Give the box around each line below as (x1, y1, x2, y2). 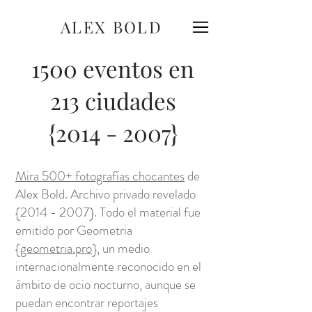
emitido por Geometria (15, 221, 132, 240)
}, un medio (92, 239, 150, 258)
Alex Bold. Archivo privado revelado (15, 185, 196, 203)
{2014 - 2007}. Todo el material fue (15, 203, 201, 221)
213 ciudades (49, 85, 176, 116)
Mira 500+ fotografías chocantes (15, 166, 185, 185)
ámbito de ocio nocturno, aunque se (15, 275, 196, 294)
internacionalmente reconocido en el (15, 257, 201, 276)
